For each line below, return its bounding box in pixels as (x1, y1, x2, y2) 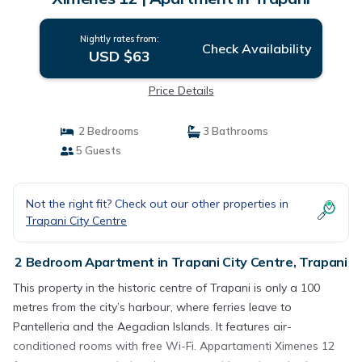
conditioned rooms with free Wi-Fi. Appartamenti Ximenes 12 (13, 339, 335, 353)
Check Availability (201, 40, 312, 57)
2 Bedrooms (73, 124, 139, 137)
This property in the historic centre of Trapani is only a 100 (13, 280, 320, 295)
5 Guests (73, 144, 121, 157)
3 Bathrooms (200, 124, 268, 137)
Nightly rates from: (79, 33, 159, 44)
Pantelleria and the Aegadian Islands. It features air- (13, 319, 292, 334)
